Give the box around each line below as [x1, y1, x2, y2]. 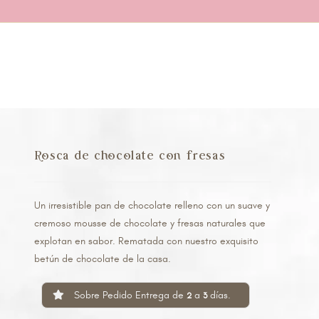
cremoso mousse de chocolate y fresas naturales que [33, 217, 266, 229]
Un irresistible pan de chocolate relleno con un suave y [33, 199, 270, 211]
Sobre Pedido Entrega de [70, 289, 187, 301]
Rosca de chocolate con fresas [33, 147, 226, 163]
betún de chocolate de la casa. [33, 253, 171, 265]
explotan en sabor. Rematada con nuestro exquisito [33, 235, 258, 247]
